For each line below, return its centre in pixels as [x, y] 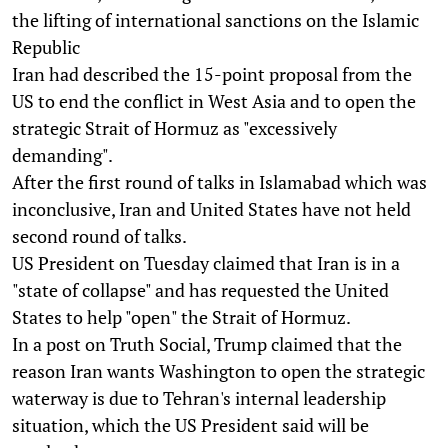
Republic [46, 46]
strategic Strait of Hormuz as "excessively [174, 127]
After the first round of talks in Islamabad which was [219, 181]
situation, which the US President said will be [190, 424]
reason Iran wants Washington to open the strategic [218, 370]
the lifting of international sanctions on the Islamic [215, 19]
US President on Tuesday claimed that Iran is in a [206, 262]
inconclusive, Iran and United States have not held [211, 208]
